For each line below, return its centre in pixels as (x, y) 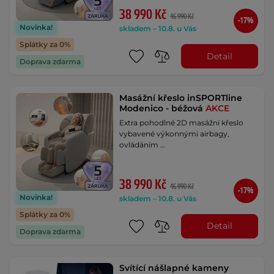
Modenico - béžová (163, 109)
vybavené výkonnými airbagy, (175, 134)
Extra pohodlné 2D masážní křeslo (182, 123)
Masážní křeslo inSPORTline (181, 98)
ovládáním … (143, 145)
